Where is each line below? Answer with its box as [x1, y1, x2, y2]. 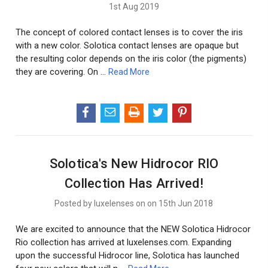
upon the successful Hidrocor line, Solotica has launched [16, 249, 240, 261]
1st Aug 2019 [108, 1, 159, 11]
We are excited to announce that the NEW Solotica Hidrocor [16, 223, 251, 234]
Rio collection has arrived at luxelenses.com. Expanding [16, 236, 232, 248]
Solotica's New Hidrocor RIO [49, 156, 219, 171]
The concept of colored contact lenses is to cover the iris [16, 26, 243, 38]
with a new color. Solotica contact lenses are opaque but [16, 39, 239, 51]
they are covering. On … [16, 66, 109, 77]
